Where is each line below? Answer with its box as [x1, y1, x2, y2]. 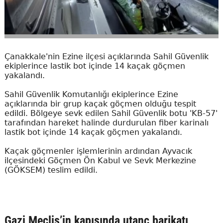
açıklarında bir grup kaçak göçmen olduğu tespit [4, 99, 196, 109]
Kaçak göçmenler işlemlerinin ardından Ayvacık [4, 146, 192, 156]
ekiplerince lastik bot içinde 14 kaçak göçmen [4, 61, 185, 71]
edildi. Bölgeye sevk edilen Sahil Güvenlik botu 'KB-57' [4, 108, 218, 118]
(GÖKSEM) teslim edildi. [4, 165, 98, 175]
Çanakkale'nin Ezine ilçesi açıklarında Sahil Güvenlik [4, 51, 209, 61]
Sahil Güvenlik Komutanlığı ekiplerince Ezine [4, 89, 178, 99]
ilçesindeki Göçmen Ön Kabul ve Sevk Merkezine [4, 155, 196, 165]
